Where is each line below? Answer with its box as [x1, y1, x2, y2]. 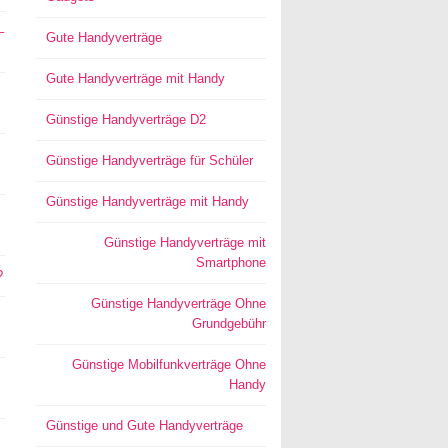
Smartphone [195, 255, 266, 270]
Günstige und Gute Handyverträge [45, 418, 243, 433]
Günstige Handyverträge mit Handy [45, 194, 249, 209]
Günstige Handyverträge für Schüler [45, 153, 253, 168]
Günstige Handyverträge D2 [45, 112, 206, 127]
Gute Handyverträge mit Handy [45, 71, 225, 86]
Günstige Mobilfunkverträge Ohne [71, 357, 266, 372]
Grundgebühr [191, 316, 266, 331]
